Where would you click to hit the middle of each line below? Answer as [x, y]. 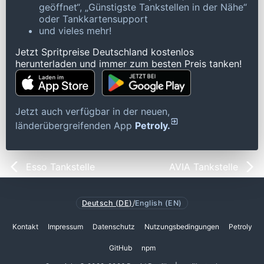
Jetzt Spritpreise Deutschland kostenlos [105, 52]
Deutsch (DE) [107, 203]
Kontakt [25, 227]
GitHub [120, 248]
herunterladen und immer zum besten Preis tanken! [128, 64]
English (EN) [159, 203]
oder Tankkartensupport [93, 19]
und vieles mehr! [75, 31]
